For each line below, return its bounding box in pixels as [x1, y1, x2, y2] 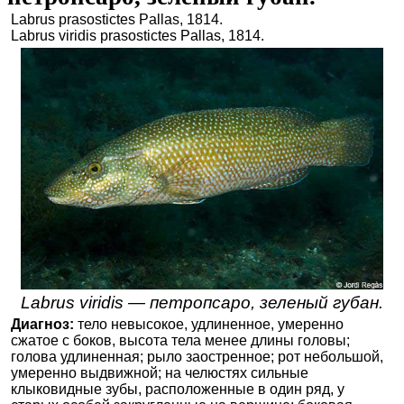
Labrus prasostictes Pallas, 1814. [11, 12, 223, 28]
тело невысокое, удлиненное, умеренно [74, 317, 344, 333]
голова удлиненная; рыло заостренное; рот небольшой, [11, 349, 383, 365]
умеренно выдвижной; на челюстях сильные [11, 365, 308, 381]
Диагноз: [11, 317, 74, 333]
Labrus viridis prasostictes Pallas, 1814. [11, 28, 264, 44]
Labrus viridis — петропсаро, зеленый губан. [21, 293, 383, 313]
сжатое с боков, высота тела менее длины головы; [11, 333, 350, 349]
